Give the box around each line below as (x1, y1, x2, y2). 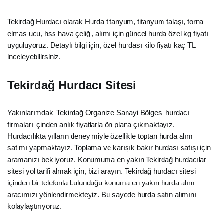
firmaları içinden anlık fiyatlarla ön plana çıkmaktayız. (7, 120, 175, 128)
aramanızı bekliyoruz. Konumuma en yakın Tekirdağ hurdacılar (7, 155, 206, 163)
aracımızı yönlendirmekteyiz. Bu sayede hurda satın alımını (7, 190, 196, 199)
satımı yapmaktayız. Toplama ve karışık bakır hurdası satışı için (7, 144, 211, 152)
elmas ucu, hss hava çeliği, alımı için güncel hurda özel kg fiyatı (7, 29, 208, 37)
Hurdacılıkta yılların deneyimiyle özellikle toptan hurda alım (7, 132, 193, 140)
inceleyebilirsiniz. (7, 53, 61, 61)
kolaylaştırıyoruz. (7, 202, 62, 210)
